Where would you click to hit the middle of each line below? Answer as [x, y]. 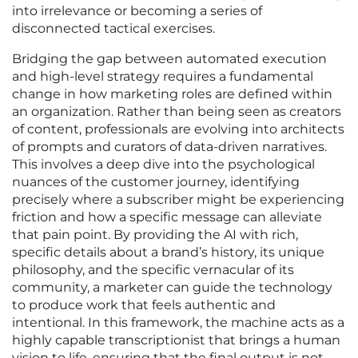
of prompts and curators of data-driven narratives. [169, 147]
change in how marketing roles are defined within [172, 94]
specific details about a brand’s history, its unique [168, 253]
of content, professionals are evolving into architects [178, 129]
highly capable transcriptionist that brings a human [176, 340]
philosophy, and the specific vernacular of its [153, 270]
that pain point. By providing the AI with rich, [155, 235]
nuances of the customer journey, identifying [156, 182]
